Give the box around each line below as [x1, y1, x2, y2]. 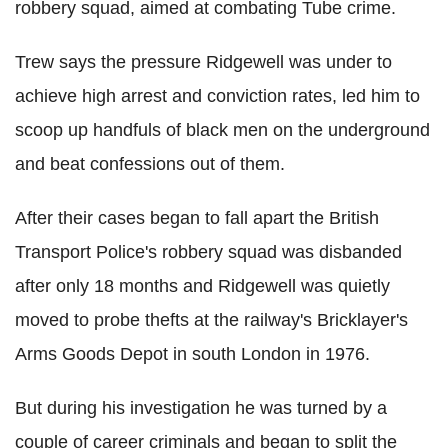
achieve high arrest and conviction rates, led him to [15, 85, 420, 106]
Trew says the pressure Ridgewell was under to [15, 51, 392, 72]
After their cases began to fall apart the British [15, 207, 379, 228]
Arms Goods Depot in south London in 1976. [15, 343, 370, 364]
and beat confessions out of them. [15, 153, 285, 174]
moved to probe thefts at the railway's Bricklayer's [15, 309, 408, 330]
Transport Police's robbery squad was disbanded [15, 241, 402, 262]
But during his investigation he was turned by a [15, 397, 387, 418]
